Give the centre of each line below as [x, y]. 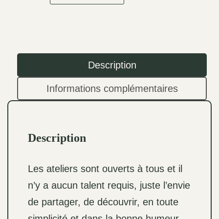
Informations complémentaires [112, 89]
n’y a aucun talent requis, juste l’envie [109, 186]
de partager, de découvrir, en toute [103, 202]
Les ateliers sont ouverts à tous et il [105, 169]
